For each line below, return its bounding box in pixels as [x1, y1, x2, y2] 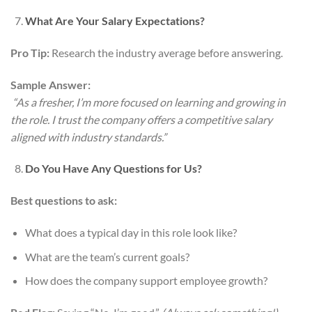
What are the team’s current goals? [24, 249, 189, 263]
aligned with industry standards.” [10, 130, 166, 143]
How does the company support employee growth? [24, 274, 267, 288]
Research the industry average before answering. [49, 45, 283, 59]
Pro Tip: [10, 45, 49, 59]
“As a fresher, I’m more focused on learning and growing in [13, 95, 286, 109]
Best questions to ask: [10, 194, 117, 208]
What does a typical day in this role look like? [24, 225, 237, 239]
